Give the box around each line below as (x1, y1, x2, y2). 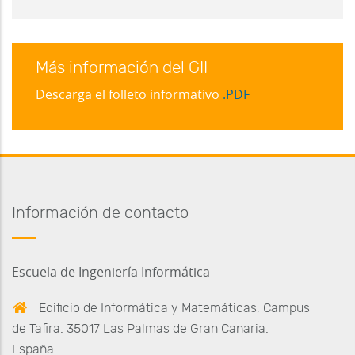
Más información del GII (36, 59, 208, 76)
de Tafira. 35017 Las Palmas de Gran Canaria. (12, 322, 269, 335)
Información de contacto (12, 204, 189, 221)
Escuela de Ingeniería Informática (12, 265, 210, 279)
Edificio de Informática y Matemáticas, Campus (36, 301, 310, 315)
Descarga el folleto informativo (36, 88, 223, 101)
